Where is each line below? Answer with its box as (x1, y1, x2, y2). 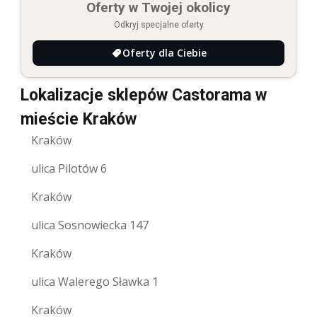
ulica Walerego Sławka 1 (31, 273, 158, 289)
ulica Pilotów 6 (31, 160, 107, 176)
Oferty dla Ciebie (122, 45, 207, 59)
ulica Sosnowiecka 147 (31, 217, 149, 233)
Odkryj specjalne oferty (113, 19, 204, 30)
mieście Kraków (21, 109, 137, 129)
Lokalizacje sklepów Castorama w (21, 85, 267, 105)
